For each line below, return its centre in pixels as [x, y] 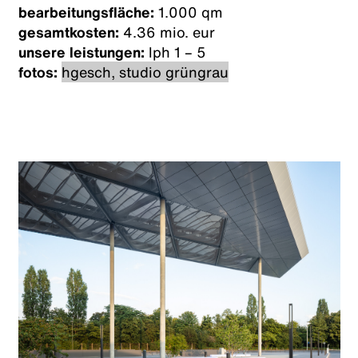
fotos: [38, 72]
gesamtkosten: [70, 32]
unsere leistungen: [81, 52]
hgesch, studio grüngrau [145, 72]
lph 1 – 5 [175, 52]
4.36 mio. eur [169, 32]
